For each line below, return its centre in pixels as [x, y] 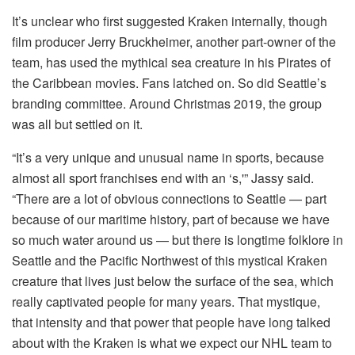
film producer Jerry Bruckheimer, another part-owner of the [174, 42]
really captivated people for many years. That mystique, [166, 302]
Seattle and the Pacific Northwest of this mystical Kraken [170, 261]
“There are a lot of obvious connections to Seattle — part [169, 199]
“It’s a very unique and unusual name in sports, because [168, 158]
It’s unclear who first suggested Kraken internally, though [170, 21]
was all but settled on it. [77, 124]
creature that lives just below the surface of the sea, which [173, 281]
